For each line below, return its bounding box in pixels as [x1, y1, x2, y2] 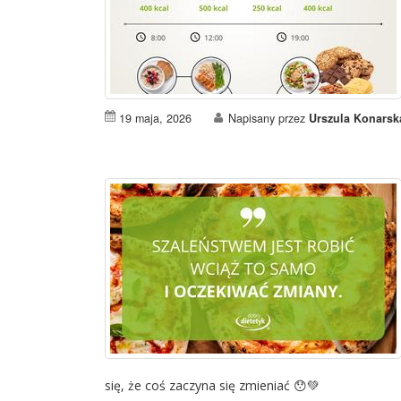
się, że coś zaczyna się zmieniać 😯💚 [105, 377, 320, 394]
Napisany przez [228, 110, 309, 126]
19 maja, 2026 [119, 110, 192, 126]
